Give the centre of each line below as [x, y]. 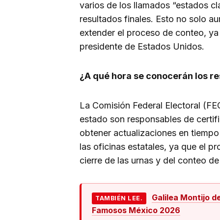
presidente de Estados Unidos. [142, 47]
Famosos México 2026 [136, 210]
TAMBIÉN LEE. [119, 198]
